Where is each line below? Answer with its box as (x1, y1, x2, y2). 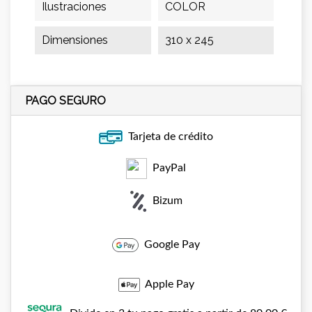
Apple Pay (139, 278, 194, 290)
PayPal (147, 162, 186, 173)
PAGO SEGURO (25, 94, 106, 107)
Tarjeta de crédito (123, 131, 213, 142)
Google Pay (139, 238, 200, 250)
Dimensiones (42, 33, 108, 47)
